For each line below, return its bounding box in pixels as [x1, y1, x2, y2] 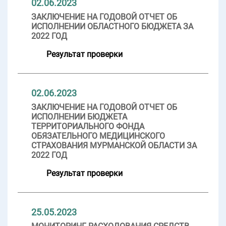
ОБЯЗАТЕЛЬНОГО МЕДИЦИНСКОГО [31, 131, 165, 141]
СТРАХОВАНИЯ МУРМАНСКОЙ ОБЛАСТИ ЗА [31, 140, 197, 150]
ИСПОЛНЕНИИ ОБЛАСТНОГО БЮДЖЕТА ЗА [31, 21, 193, 31]
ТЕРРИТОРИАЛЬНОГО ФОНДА [31, 121, 144, 131]
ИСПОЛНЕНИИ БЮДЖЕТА [31, 111, 127, 122]
